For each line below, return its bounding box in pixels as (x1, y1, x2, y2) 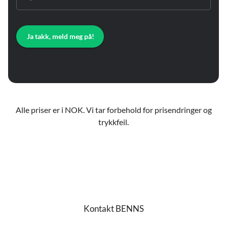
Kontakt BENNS (83, 203, 144, 214)
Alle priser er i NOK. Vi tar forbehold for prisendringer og (15, 105, 212, 115)
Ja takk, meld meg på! (26, 32, 94, 41)
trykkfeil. (98, 117, 129, 127)
